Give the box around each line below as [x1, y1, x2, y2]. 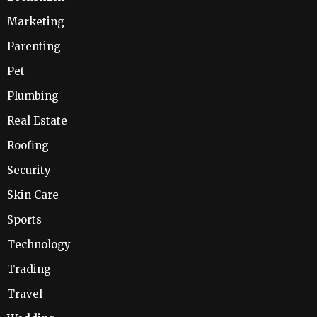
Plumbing [7, 89, 59, 103]
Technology [7, 238, 71, 252]
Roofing [7, 139, 49, 153]
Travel [7, 287, 42, 301]
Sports [7, 213, 42, 227]
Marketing [7, 15, 64, 29]
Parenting [7, 40, 61, 54]
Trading [7, 263, 51, 277]
